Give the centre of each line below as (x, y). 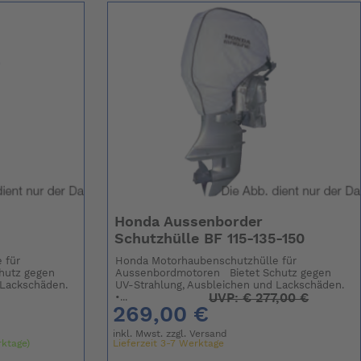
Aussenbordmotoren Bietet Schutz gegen (224, 274)
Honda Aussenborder (188, 223)
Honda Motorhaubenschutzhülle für (206, 262)
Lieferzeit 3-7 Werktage (169, 344)
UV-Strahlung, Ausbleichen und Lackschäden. (230, 286)
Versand (209, 334)
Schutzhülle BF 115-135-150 (209, 240)
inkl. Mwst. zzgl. (151, 334)
